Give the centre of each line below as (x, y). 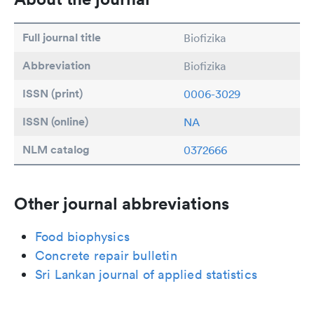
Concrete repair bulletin (106, 255)
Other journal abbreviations (122, 203)
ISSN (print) (53, 94)
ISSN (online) (55, 122)
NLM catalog (56, 150)
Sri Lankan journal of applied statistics (146, 274)
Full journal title (62, 37)
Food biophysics (82, 237)
